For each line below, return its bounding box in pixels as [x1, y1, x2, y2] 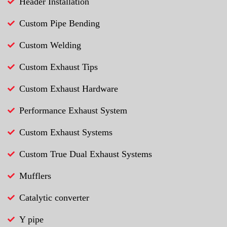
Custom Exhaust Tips [19, 61, 98, 72]
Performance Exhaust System [19, 105, 127, 116]
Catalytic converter [19, 192, 89, 203]
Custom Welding [19, 40, 81, 50]
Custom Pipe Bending [19, 18, 100, 28]
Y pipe [19, 214, 44, 224]
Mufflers [19, 170, 51, 181]
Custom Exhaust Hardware [19, 83, 118, 94]
